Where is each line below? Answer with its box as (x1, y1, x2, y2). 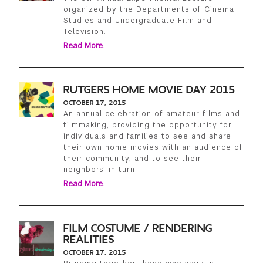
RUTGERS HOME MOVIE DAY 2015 (63, 85, 236, 96)
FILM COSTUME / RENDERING (63, 223, 213, 235)
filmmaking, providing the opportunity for (63, 120, 232, 130)
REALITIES (63, 234, 115, 246)
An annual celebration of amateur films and (63, 109, 241, 119)
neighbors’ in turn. (63, 165, 138, 175)
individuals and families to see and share (63, 131, 232, 141)
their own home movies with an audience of (63, 143, 244, 153)
